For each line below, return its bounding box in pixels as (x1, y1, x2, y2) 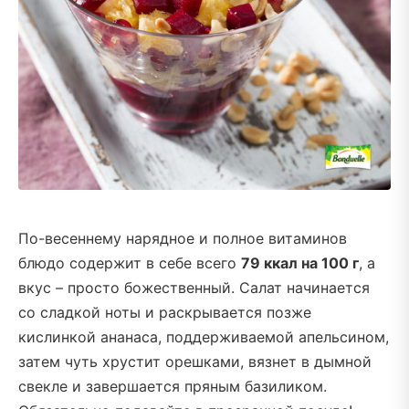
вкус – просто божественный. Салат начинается (18, 278, 370, 297)
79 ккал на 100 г (241, 253, 359, 272)
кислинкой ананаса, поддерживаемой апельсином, (18, 327, 389, 346)
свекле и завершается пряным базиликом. (18, 376, 327, 395)
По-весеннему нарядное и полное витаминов (18, 228, 347, 247)
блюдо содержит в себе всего (18, 253, 241, 272)
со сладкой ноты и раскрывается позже (18, 302, 311, 321)
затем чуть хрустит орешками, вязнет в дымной (18, 351, 372, 371)
